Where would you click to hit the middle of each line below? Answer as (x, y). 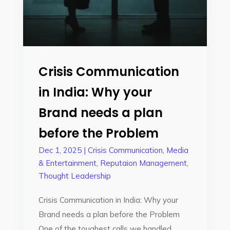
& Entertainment (67, 163)
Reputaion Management (143, 163)
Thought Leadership (74, 176)
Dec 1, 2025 (60, 150)
